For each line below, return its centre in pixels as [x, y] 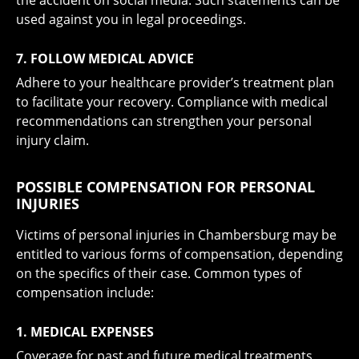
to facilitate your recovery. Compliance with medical [172, 102]
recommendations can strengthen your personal [164, 121]
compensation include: [85, 292]
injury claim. [52, 140]
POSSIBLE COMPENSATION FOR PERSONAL [165, 187]
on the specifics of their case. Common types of [159, 273]
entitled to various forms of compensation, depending [179, 254]
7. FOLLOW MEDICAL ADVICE [105, 58]
